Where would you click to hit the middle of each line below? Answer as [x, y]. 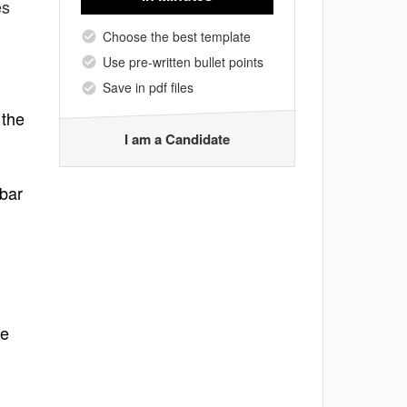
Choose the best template [177, 36]
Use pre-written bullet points [183, 61]
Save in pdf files [148, 88]
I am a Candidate [177, 139]
